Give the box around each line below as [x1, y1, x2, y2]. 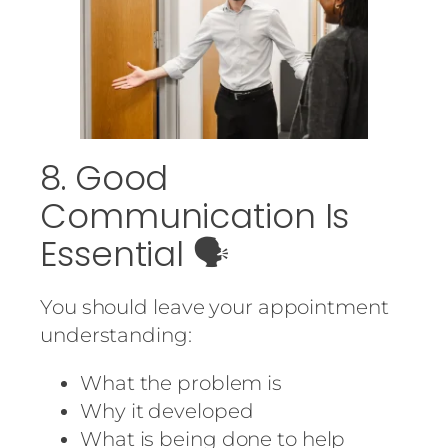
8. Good [40, 153, 169, 202]
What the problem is [80, 370, 283, 395]
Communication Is [40, 191, 350, 240]
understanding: [40, 322, 192, 347]
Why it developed [80, 398, 254, 423]
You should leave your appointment [40, 294, 389, 319]
